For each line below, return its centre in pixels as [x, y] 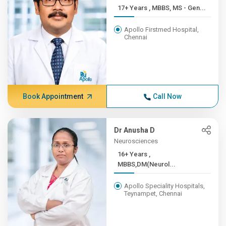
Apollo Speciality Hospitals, [165, 186]
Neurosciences [136, 141]
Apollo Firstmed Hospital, [162, 30]
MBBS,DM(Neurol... [147, 164]
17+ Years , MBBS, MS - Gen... [178, 8]
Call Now [167, 96]
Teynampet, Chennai [153, 193]
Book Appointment [53, 96]
